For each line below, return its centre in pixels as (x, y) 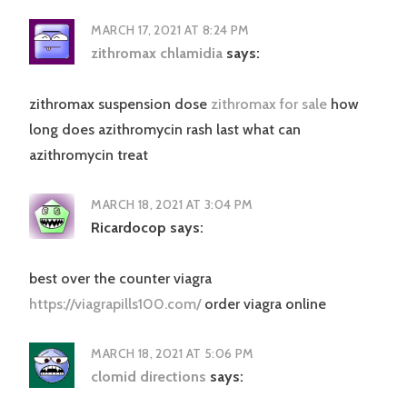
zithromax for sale (271, 104)
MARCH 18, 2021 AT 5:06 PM (173, 354)
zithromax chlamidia (157, 54)
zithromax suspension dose (120, 104)
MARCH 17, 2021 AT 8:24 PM (170, 30)
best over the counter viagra (120, 279)
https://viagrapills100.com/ (115, 304)
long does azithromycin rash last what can (165, 130)
